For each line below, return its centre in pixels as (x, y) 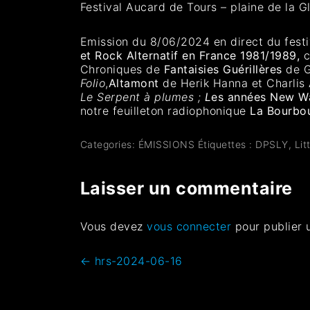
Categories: (109, 144)
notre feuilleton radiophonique (165, 110)
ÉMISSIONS (166, 144)
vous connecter (189, 226)
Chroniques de (122, 69)
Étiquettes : (227, 144)
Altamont (134, 83)
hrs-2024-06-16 (137, 261)
